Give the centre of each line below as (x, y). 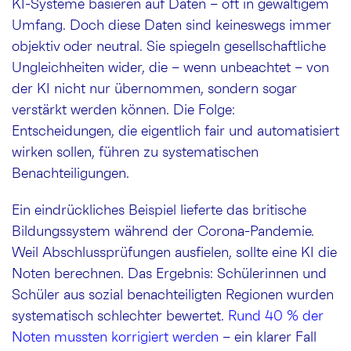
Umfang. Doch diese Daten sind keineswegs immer (172, 26)
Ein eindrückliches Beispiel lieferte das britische (159, 211)
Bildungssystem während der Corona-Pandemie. (163, 232)
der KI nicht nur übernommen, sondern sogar (154, 90)
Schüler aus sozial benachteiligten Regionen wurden (173, 296)
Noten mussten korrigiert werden (117, 338)
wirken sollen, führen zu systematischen (135, 153)
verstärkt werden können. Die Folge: (123, 111)
